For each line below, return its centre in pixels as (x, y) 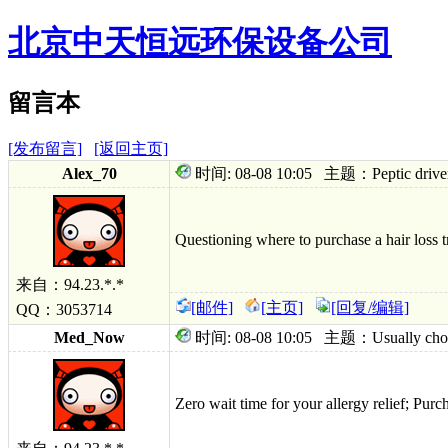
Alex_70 (89, 173)
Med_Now (89, 337)
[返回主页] (131, 148)
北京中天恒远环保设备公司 (200, 42)
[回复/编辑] (370, 307)
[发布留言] (45, 148)
